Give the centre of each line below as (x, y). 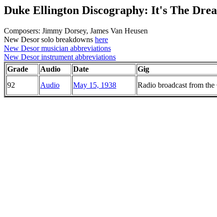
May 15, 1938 (95, 85)
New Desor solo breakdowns (49, 39)
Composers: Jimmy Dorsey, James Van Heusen (76, 31)
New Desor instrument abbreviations (60, 57)
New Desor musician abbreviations (57, 48)
